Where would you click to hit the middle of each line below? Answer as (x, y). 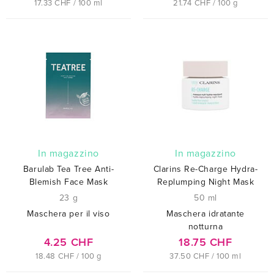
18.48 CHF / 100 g (68, 256)
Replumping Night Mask (206, 182)
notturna (206, 226)
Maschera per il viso (68, 213)
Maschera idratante (206, 213)
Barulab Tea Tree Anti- (68, 169)
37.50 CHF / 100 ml (206, 256)
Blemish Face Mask (68, 182)
